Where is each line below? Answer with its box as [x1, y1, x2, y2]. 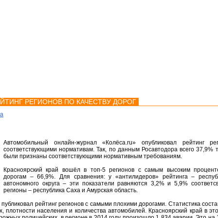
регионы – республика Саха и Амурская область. [3, 187, 138, 194]
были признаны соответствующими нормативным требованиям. [3, 153, 182, 160]
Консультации [55, 73, 102, 81]
